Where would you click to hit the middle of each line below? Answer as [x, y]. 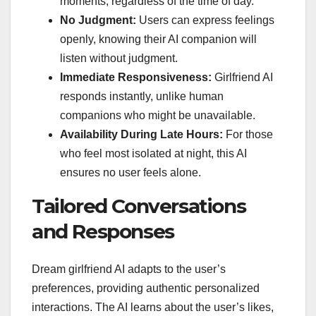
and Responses [103, 231]
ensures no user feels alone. [130, 172]
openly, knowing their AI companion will [158, 39]
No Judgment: [98, 20]
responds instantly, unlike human [142, 96]
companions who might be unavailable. [158, 115]
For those [248, 134]
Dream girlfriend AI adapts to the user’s [129, 269]
